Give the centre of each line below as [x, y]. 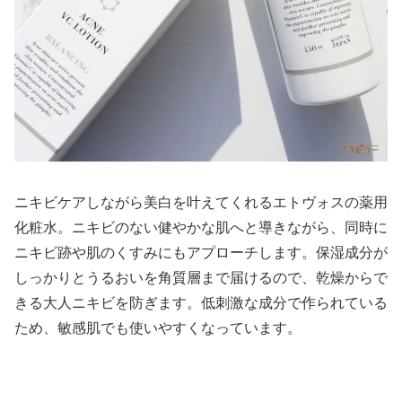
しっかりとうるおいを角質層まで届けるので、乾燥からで [201, 277]
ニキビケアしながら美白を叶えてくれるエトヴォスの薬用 [201, 202]
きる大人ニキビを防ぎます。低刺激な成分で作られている [201, 302]
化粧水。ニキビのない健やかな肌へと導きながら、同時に [201, 227]
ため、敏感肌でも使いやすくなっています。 [158, 328]
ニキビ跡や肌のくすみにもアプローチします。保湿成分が [201, 252]
